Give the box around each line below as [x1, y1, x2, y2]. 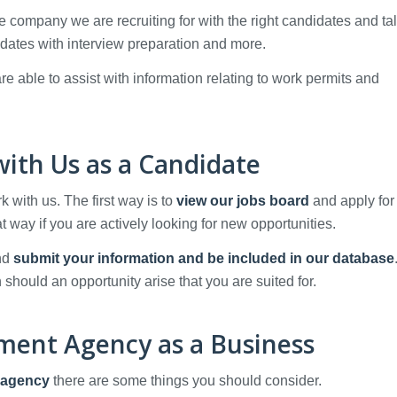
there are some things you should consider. [50, 372, 325, 388]
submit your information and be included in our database [13, 251, 394, 267]
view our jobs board [176, 192, 309, 208]
